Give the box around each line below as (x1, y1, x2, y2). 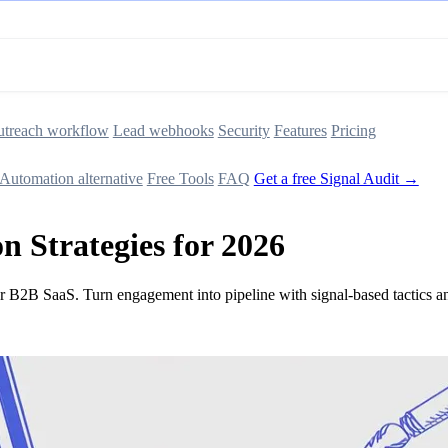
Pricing (330, 122, 376, 139)
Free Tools (146, 170, 214, 187)
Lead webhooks (112, 122, 214, 139)
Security (217, 122, 270, 139)
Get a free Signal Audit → (253, 170, 419, 187)
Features (273, 122, 327, 139)
